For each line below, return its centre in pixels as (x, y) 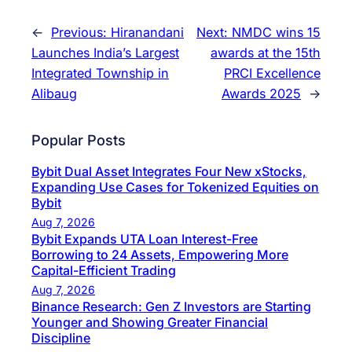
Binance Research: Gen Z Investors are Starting (171, 307)
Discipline (61, 338)
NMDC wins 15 (276, 32)
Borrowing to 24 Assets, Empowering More (160, 255)
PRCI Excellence (272, 73)
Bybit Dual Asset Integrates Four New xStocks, (169, 172)
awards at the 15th (266, 52)
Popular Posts (79, 139)
